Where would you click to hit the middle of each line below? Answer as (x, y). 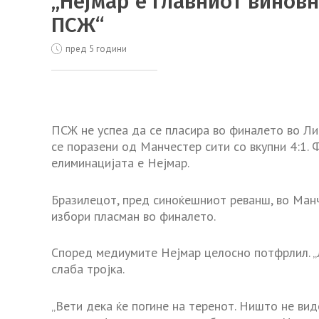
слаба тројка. (88, 269)
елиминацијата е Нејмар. (120, 162)
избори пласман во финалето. (134, 216)
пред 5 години (95, 49)
